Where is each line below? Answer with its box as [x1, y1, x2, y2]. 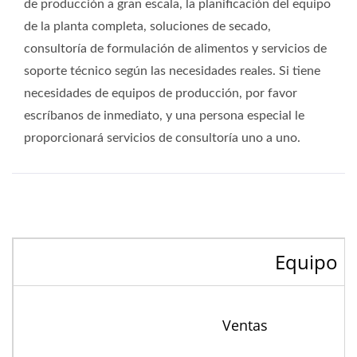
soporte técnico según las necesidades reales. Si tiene [24, 65, 320, 77]
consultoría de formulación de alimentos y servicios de [24, 42, 327, 55]
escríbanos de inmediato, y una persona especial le [24, 109, 304, 122]
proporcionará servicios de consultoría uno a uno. [24, 131, 300, 144]
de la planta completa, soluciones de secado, [24, 20, 271, 33]
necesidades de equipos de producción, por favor [24, 87, 297, 100]
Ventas [222, 316, 268, 335]
